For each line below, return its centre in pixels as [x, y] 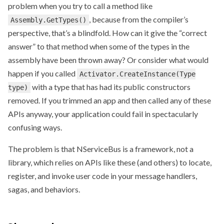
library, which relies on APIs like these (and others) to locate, [110, 162]
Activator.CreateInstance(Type [137, 74]
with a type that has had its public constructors [110, 86]
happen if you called [42, 73]
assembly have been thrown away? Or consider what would [108, 59]
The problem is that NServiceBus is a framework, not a [101, 148]
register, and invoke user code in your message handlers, [102, 175]
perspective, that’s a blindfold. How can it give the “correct [107, 32]
